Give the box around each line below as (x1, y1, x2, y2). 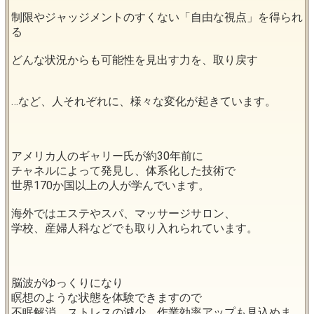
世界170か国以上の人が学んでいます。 (11, 179, 210, 193)
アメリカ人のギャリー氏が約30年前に (11, 149, 203, 163)
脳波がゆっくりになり (11, 276, 123, 290)
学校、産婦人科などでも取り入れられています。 (11, 221, 258, 235)
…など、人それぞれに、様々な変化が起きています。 (11, 95, 276, 109)
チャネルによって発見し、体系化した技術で (11, 164, 235, 178)
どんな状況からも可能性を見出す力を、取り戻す (11, 53, 258, 67)
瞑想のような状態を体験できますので (11, 291, 202, 305)
